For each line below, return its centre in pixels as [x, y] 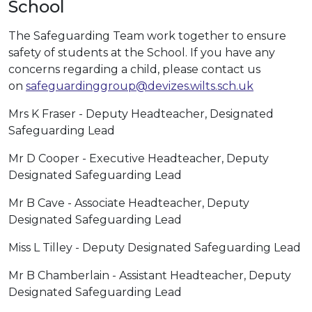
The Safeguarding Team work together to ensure [147, 36]
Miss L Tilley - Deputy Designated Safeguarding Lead [155, 247]
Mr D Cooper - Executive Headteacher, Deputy [139, 158]
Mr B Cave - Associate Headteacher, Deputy [129, 203]
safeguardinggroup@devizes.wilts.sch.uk [140, 86]
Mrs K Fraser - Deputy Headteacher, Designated [141, 114]
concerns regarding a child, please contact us [134, 69]
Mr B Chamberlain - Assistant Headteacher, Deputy [150, 275]
